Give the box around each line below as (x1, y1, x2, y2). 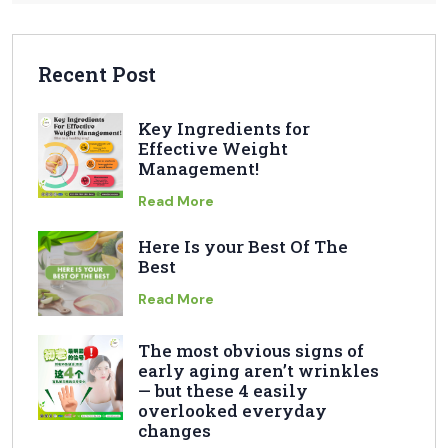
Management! (138, 157, 259, 181)
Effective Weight (138, 137, 288, 161)
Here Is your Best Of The (138, 235, 348, 259)
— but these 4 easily (138, 379, 308, 403)
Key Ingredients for (138, 117, 310, 141)
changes (138, 419, 211, 443)
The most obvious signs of (138, 339, 364, 363)
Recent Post (38, 61, 156, 88)
